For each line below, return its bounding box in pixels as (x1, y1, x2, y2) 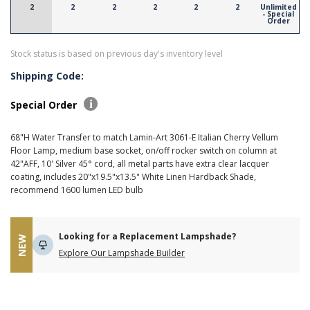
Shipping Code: (10, 69, 84, 82)
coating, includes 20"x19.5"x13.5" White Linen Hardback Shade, (10, 171, 256, 183)
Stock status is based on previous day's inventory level (10, 48, 223, 60)
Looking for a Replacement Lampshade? (59, 230, 236, 242)
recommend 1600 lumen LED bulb (10, 184, 143, 196)
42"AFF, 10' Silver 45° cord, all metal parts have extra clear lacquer (10, 158, 269, 170)
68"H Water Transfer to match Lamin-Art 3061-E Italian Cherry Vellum (10, 131, 278, 143)
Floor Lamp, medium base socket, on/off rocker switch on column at (10, 145, 277, 156)
